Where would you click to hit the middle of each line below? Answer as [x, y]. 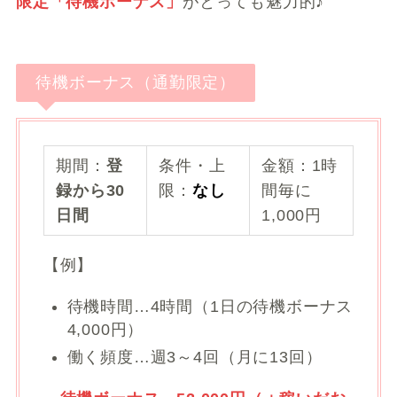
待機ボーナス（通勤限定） [136, 82]
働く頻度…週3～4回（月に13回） [195, 357]
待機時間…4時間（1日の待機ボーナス [210, 307]
